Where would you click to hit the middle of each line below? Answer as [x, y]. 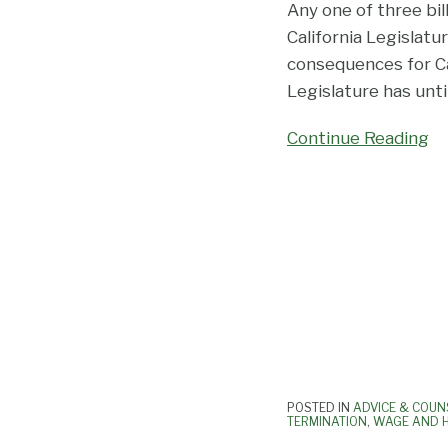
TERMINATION [327, 422]
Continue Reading [358, 138]
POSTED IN [320, 408]
